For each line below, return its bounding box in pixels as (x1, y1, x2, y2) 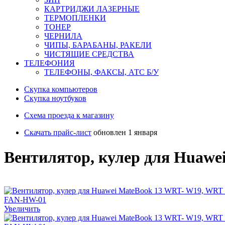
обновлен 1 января (93, 128, 157, 137)
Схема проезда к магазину (24, 111, 114, 120)
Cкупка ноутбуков (24, 94, 86, 103)
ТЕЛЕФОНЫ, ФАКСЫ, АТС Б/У (44, 68, 159, 77)
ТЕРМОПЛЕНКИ (44, 14, 106, 23)
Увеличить (4, 204, 40, 213)
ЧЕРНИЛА (44, 32, 82, 41)
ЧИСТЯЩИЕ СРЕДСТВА (44, 50, 134, 59)
